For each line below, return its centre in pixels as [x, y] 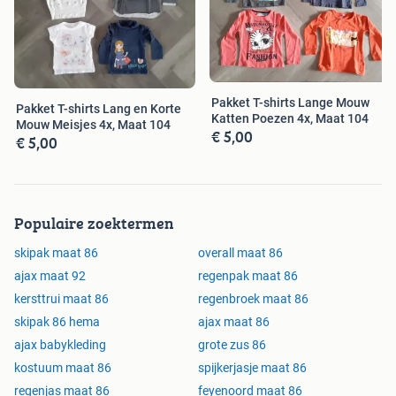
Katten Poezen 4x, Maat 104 [290, 118]
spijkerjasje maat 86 [252, 367]
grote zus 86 [232, 344]
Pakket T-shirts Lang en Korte [99, 108]
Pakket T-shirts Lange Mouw [290, 102]
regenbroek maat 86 [253, 298]
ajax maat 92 [50, 275]
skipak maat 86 [56, 252]
